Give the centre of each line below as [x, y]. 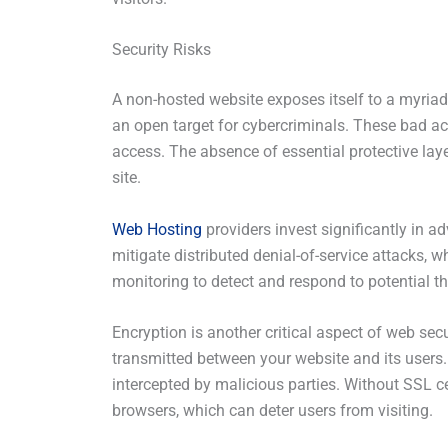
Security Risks [161, 50]
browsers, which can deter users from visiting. [272, 411]
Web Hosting [157, 229]
